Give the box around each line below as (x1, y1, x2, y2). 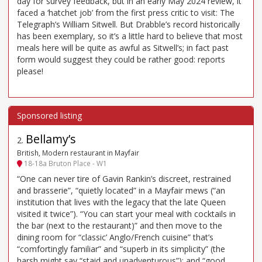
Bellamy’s (26, 131, 76, 147)
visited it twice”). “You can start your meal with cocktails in (17, 208, 236, 220)
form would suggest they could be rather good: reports (17, 54, 225, 65)
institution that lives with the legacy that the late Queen (17, 196, 226, 208)
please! (17, 65, 43, 77)
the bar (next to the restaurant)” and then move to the (17, 220, 222, 232)
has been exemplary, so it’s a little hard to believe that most (17, 30, 243, 42)
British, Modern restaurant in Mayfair (17, 147, 139, 157)
